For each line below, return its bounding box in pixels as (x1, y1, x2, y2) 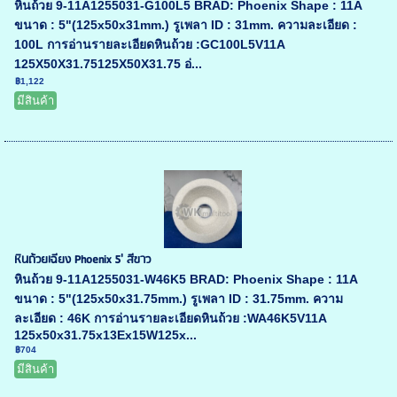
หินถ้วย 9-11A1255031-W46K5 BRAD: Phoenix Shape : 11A (14, 272, 358, 287)
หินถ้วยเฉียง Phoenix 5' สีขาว (14, 251, 152, 270)
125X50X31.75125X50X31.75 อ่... (14, 57, 203, 72)
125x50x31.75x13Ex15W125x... (14, 328, 198, 343)
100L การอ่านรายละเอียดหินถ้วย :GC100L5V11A (14, 37, 285, 52)
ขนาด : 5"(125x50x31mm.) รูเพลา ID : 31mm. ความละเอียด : (14, 18, 358, 33)
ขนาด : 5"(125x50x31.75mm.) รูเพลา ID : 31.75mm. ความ (14, 292, 344, 307)
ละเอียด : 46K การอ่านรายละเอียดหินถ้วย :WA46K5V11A (14, 311, 327, 326)
